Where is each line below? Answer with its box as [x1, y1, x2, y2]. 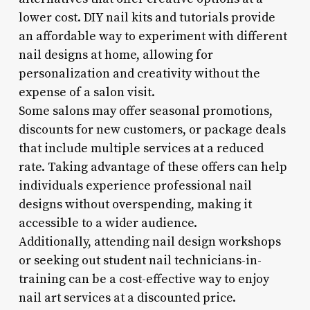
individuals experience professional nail [18, 177, 252, 194]
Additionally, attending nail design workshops [18, 233, 281, 250]
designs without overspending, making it [18, 196, 252, 212]
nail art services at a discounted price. [18, 289, 236, 306]
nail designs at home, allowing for [18, 46, 213, 63]
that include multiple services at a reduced [18, 140, 264, 156]
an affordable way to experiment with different [18, 28, 287, 44]
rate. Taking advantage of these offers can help [18, 158, 287, 175]
